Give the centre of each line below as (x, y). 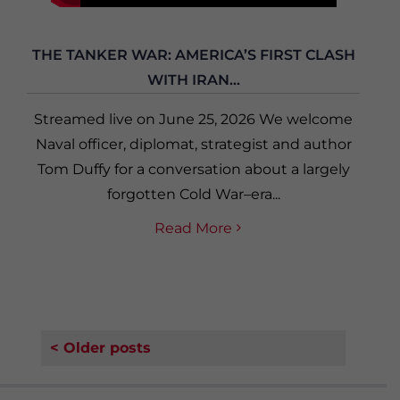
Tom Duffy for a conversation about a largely (193, 169)
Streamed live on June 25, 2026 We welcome (193, 119)
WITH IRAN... (193, 79)
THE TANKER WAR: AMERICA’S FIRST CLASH (193, 54)
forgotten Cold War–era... (193, 194)
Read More (193, 228)
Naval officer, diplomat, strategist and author (193, 144)
